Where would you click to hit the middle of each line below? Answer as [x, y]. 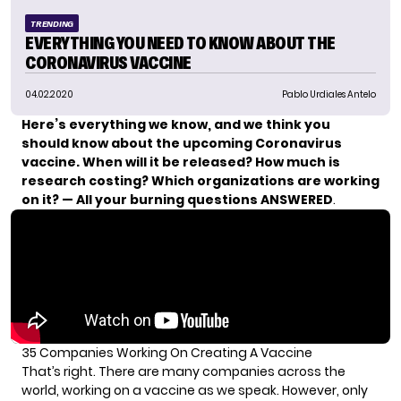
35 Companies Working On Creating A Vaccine [167, 352]
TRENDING [52, 23]
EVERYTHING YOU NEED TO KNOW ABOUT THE [180, 43]
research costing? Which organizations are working [200, 180]
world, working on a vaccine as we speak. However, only [195, 390]
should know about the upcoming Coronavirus [182, 143]
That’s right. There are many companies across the [183, 371]
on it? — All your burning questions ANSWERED [177, 199]
